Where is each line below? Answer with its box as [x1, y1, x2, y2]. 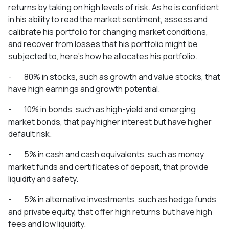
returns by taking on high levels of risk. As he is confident [8, 1, 219, 13]
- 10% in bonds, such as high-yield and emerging [8, 103, 196, 115]
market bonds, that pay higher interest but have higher [8, 116, 212, 127]
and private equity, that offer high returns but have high [8, 205, 212, 217]
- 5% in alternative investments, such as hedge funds [8, 193, 216, 205]
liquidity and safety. [8, 173, 78, 185]
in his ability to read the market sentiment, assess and [8, 13, 208, 25]
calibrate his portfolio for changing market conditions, [8, 26, 208, 37]
